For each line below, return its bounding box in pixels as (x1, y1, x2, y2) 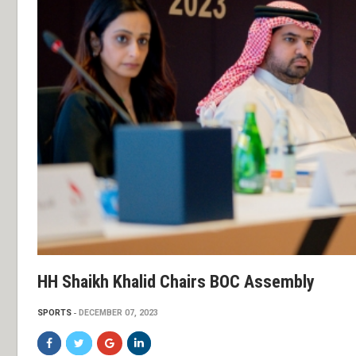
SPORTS (37, 308, 72, 319)
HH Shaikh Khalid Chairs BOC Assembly (37, 272, 315, 292)
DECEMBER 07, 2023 (79, 308, 158, 319)
